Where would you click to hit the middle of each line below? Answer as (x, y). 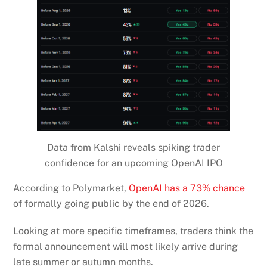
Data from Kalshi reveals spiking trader (133, 147)
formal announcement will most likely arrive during (126, 247)
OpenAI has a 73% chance (187, 188)
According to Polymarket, (71, 188)
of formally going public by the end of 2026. (111, 203)
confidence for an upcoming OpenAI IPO (133, 163)
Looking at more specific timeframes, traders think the (133, 231)
